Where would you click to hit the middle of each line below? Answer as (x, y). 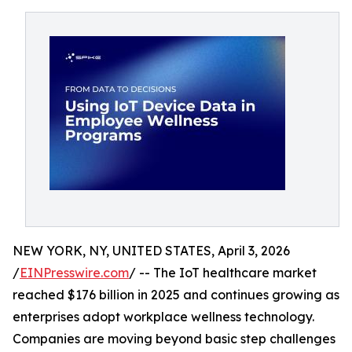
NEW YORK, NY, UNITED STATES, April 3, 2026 (151, 251)
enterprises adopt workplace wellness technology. (163, 317)
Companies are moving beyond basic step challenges (174, 339)
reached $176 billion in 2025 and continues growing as (176, 295)
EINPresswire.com (74, 273)
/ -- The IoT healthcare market (223, 273)
